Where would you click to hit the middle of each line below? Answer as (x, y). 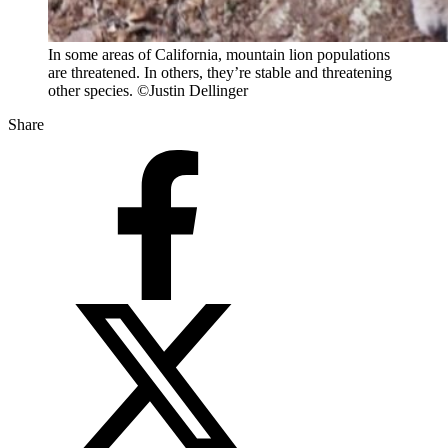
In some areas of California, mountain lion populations (219, 54)
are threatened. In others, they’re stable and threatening (220, 72)
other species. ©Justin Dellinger (148, 90)
